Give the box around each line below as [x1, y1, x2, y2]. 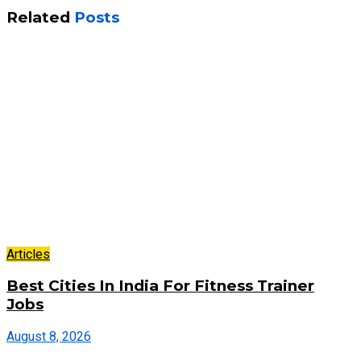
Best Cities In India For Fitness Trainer [6, 276, 314, 296]
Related [6, 7, 70, 27]
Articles [6, 246, 50, 262]
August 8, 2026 [6, 329, 91, 344]
